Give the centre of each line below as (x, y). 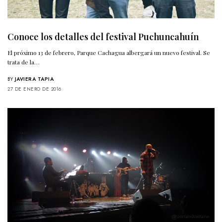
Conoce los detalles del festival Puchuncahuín (103, 36)
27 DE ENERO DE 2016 (34, 89)
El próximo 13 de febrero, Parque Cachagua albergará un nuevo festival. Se (109, 52)
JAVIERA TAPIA (34, 79)
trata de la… (24, 62)
